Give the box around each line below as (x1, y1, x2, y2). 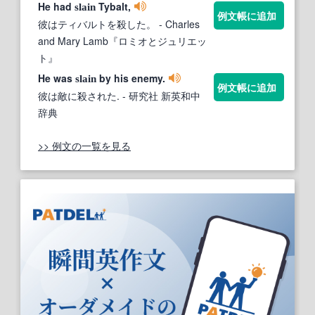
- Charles (156, 17, 200, 32)
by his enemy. (96, 71, 165, 86)
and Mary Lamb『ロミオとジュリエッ (38, 34, 207, 49)
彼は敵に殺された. (38, 89, 120, 103)
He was (38, 71, 75, 86)
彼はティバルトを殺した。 (38, 17, 156, 32)
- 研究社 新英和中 (120, 89, 200, 103)
